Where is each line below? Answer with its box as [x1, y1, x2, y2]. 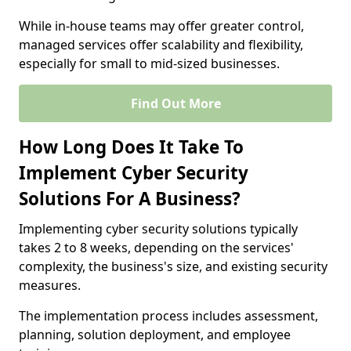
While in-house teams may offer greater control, [19, 17, 304, 34]
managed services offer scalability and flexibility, [19, 36, 303, 53]
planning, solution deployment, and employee [19, 326, 291, 343]
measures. [19, 277, 84, 294]
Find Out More [130, 95, 221, 112]
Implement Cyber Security [19, 161, 248, 185]
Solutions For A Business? [19, 186, 241, 211]
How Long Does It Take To [19, 135, 244, 159]
